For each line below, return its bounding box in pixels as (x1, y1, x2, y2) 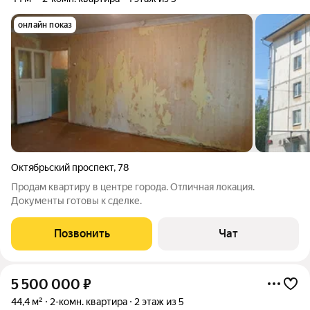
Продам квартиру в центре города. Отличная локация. (11, 181, 255, 192)
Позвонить (53, 227, 110, 240)
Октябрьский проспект (11, 162, 113, 173)
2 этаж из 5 (134, 296, 184, 307)
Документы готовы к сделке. (11, 195, 142, 206)
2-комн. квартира (50, 296, 127, 307)
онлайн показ (18, 20, 73, 30)
